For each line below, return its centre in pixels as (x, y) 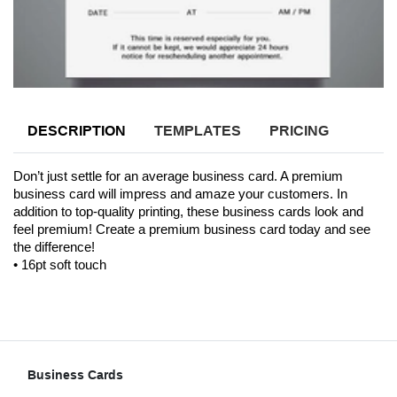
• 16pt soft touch (60, 264)
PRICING (299, 130)
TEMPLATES (198, 130)
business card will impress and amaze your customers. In (180, 194)
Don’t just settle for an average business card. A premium (178, 176)
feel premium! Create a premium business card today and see (192, 229)
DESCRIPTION (77, 130)
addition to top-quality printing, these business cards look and (188, 211)
